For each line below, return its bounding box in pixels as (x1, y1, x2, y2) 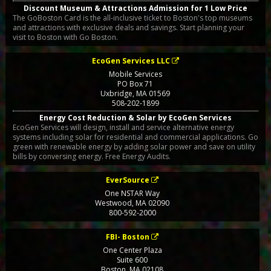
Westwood (95, 198, 132, 209)
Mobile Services (108, 68, 162, 79)
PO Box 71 (117, 78, 154, 89)
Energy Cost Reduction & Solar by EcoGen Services (39, 113, 232, 123)
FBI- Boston (106, 231, 150, 242)
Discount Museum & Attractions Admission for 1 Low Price (23, 2, 247, 13)
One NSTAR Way (105, 188, 160, 199)
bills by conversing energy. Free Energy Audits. (12, 151, 171, 162)
